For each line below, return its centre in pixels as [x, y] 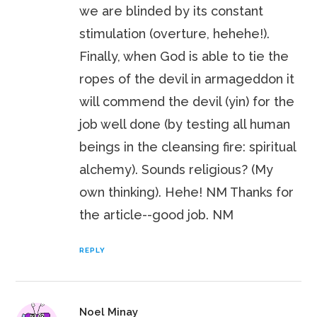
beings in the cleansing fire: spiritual [188, 147]
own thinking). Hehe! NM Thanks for [187, 192]
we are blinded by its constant [172, 11]
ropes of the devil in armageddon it [187, 79]
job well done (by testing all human [185, 125]
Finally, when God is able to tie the [184, 57]
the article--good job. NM [157, 215]
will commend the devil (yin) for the [187, 102]
